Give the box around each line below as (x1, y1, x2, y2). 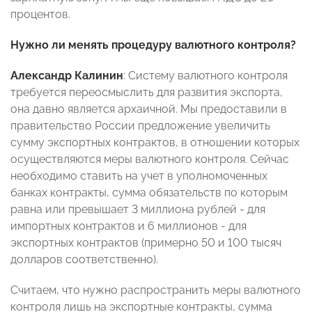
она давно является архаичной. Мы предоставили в (10, 102, 287, 116)
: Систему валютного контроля (123, 69, 288, 83)
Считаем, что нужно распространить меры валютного (10, 283, 301, 297)
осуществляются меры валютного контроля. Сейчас (10, 153, 289, 166)
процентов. (10, 8, 70, 22)
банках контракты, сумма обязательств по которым (10, 186, 288, 200)
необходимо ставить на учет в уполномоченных (10, 169, 267, 183)
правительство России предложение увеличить (10, 119, 270, 133)
